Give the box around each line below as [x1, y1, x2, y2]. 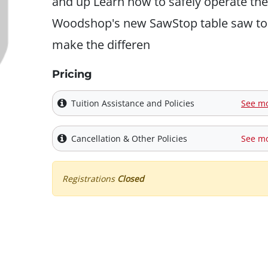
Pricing [52, 68, 92, 81]
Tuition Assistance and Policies [71, 98, 194, 109]
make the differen [52, 36, 150, 53]
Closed [117, 173, 144, 184]
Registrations [62, 173, 117, 184]
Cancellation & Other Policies [71, 133, 187, 144]
